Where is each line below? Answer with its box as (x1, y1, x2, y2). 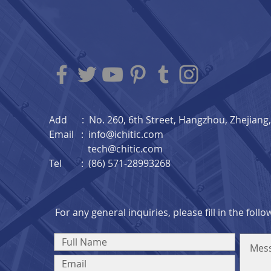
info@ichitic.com (88, 128, 163, 141)
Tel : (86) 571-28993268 (49, 157, 171, 170)
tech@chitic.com (88, 142, 163, 155)
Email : (49, 128, 88, 141)
